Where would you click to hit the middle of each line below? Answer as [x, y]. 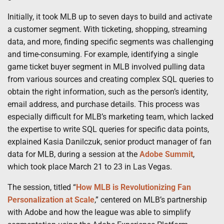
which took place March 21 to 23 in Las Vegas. [90, 167]
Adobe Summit [166, 154]
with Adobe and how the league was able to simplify [99, 212]
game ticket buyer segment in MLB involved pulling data [106, 67]
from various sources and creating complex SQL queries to [110, 79]
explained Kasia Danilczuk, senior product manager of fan [109, 142]
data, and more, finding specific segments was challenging [110, 42]
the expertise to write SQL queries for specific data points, [108, 129]
